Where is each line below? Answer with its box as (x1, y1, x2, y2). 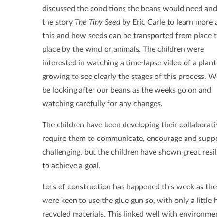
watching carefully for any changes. (42, 100, 163, 108)
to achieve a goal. (42, 162, 101, 170)
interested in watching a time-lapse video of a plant (42, 59, 216, 67)
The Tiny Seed (75, 18, 120, 27)
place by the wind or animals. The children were (42, 46, 204, 54)
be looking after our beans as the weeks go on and (42, 86, 211, 94)
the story (42, 18, 75, 27)
